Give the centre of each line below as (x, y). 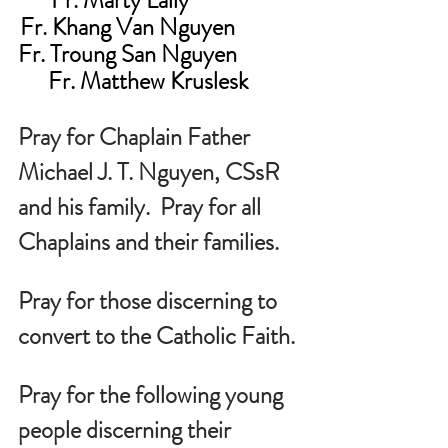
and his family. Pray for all (142, 206)
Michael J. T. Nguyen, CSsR (151, 171)
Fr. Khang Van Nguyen (160, 26)
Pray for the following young (153, 394)
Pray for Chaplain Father (136, 136)
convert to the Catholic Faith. (156, 335)
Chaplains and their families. (148, 241)
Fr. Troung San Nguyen (160, 53)
